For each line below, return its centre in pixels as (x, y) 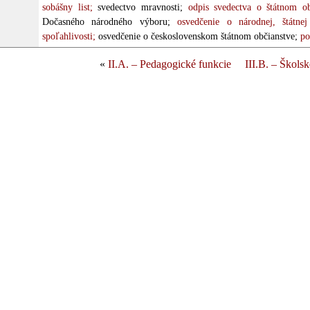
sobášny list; (67, 7)
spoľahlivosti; (69, 36)
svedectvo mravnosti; (137, 7)
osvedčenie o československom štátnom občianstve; (197, 36)
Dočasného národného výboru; (106, 22)
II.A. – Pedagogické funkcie (170, 64)
